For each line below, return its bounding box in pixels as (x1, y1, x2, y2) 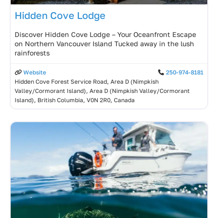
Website (23, 68, 46, 76)
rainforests (15, 48, 50, 57)
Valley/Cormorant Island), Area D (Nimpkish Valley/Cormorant (15, 87, 190, 94)
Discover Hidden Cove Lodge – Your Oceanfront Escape (15, 30, 196, 38)
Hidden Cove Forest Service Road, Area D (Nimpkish (15, 77, 159, 85)
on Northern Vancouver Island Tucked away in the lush (15, 39, 194, 48)
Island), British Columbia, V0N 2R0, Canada (15, 96, 135, 104)
